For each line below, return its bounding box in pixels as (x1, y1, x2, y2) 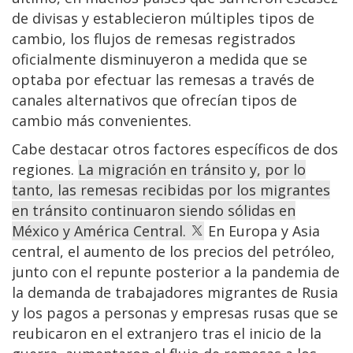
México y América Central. (12, 221, 190, 240)
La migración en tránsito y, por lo (78, 159, 306, 179)
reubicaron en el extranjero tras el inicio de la (12, 323, 321, 343)
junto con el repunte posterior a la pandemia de (12, 262, 340, 281)
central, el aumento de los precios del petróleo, (12, 241, 335, 261)
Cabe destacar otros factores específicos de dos (12, 139, 338, 158)
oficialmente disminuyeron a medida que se (12, 49, 307, 69)
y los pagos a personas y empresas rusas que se (12, 303, 338, 322)
